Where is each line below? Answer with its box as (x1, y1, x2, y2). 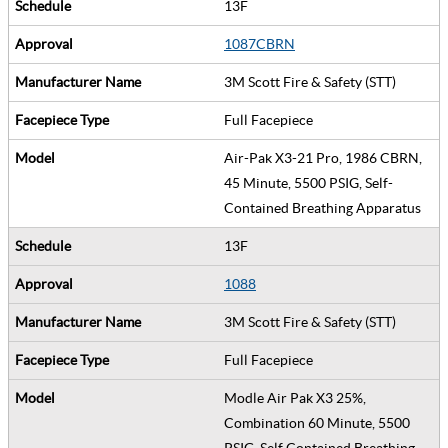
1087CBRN (224, 35, 295, 52)
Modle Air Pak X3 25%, (224, 389, 366, 406)
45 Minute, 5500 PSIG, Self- (224, 174, 393, 191)
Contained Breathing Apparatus (224, 199, 427, 216)
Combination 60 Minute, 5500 (224, 414, 410, 431)
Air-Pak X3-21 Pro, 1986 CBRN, (224, 149, 422, 166)
